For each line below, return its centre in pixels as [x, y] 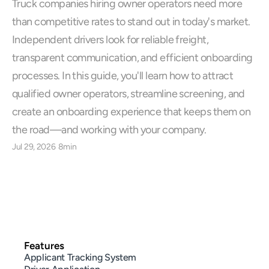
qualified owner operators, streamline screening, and [128, 94]
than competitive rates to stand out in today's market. [131, 22]
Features [44, 246]
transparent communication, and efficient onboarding [132, 58]
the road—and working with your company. [109, 130]
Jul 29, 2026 [34, 147]
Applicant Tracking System [80, 257]
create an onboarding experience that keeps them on [131, 112]
